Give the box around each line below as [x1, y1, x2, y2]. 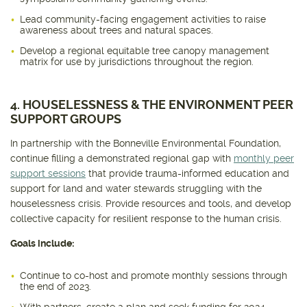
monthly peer [234, 153, 294, 164]
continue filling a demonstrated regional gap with [10, 153, 234, 164]
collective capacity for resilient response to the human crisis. [10, 213, 284, 225]
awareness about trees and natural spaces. [20, 25, 213, 36]
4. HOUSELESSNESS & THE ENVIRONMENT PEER [10, 97, 293, 112]
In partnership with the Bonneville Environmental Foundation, [10, 138, 281, 149]
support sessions [10, 168, 86, 180]
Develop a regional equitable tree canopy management [20, 45, 269, 57]
